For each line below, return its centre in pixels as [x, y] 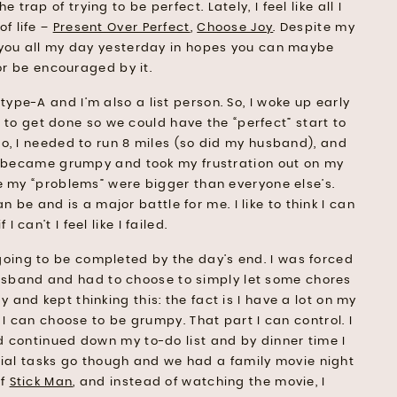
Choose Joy [235, 27]
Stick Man [41, 382]
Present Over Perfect [121, 27]
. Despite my [314, 27]
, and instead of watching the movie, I [199, 382]
